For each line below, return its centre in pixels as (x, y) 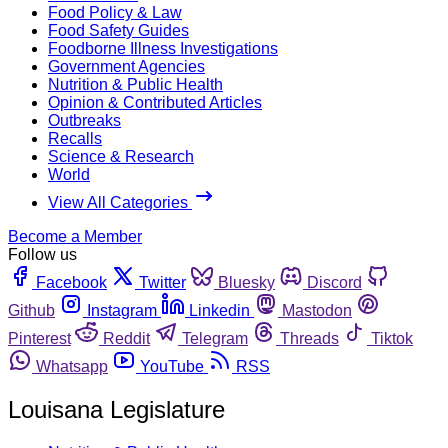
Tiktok (392, 338)
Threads (309, 338)
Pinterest (39, 338)
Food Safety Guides (118, 30)
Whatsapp (72, 366)
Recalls (75, 138)
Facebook (71, 282)
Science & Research (121, 156)
